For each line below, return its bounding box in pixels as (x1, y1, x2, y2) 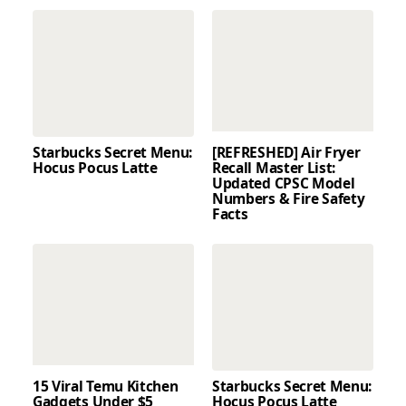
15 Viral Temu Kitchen (33, 376, 179, 397)
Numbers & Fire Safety (212, 188, 365, 209)
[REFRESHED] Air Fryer (212, 142, 361, 163)
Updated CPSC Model (212, 173, 355, 194)
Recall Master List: (212, 158, 336, 179)
